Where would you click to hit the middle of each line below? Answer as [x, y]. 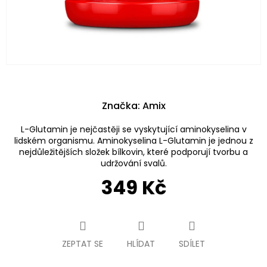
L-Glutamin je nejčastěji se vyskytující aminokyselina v [133, 129]
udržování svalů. [133, 163]
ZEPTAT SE [83, 243]
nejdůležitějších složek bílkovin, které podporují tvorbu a [133, 152]
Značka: [122, 106]
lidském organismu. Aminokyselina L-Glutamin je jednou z [133, 141]
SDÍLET [192, 243]
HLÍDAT [141, 243]
